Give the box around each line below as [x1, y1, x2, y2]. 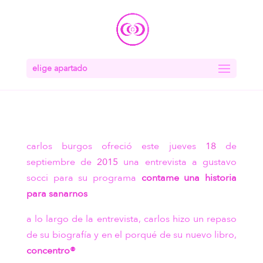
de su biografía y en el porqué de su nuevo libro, [26, 228, 237, 241]
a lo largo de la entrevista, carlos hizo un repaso [26, 213, 237, 225]
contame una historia [141, 171, 237, 184]
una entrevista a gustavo [118, 156, 237, 168]
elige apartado [32, 63, 87, 74]
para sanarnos [26, 187, 87, 200]
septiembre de [26, 156, 97, 168]
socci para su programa [26, 171, 141, 184]
